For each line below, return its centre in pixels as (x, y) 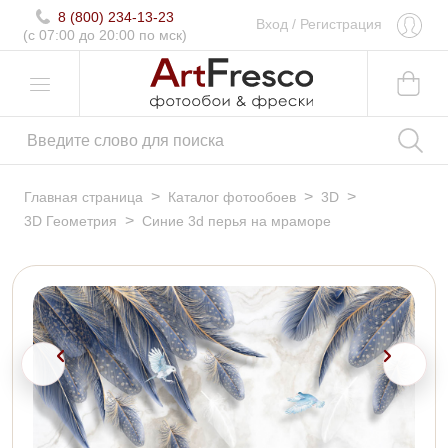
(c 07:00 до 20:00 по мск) (105, 34)
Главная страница (83, 197)
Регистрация (341, 23)
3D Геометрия (70, 221)
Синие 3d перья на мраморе (236, 221)
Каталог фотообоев (232, 197)
